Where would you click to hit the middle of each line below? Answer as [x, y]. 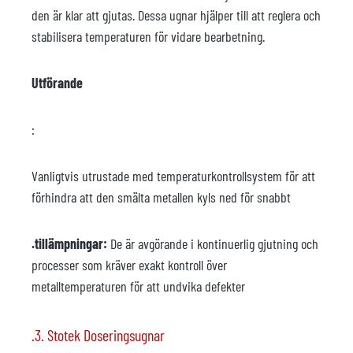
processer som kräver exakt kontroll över [129, 265]
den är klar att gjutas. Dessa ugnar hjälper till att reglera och [176, 15]
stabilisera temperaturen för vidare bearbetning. [148, 36]
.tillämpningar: [69, 243]
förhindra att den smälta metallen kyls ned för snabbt [161, 197]
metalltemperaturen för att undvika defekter [138, 286]
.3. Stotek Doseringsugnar [98, 335]
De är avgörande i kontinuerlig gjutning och [213, 243]
